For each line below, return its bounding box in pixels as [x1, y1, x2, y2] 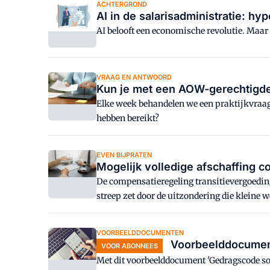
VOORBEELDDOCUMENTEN [96, 228, 184, 237]
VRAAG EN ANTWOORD [96, 73, 172, 81]
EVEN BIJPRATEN [96, 151, 152, 159]
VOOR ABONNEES [101, 242, 158, 250]
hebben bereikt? [96, 113, 159, 124]
